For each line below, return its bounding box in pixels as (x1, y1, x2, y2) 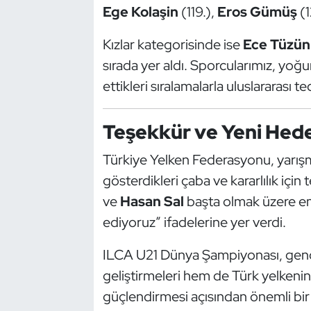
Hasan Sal (119, 192, 184, 211)
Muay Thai (37, 217, 96, 233)
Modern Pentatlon (37, 146, 140, 162)
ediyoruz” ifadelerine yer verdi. (102, 213, 286, 232)
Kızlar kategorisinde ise (102, 35, 243, 53)
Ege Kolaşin (102, 2, 178, 21)
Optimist (37, 288, 88, 303)
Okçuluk (37, 253, 85, 268)
